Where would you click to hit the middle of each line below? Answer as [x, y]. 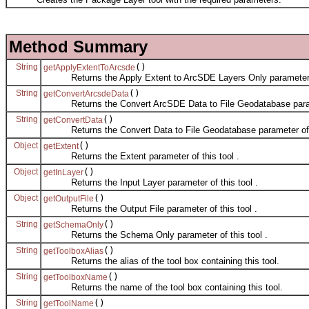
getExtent [61, 146]
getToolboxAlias [73, 251]
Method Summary [78, 46]
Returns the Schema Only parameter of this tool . [156, 235]
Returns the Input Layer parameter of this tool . [151, 182]
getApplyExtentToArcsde [89, 67]
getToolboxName [76, 277]
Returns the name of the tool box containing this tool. [163, 287]
